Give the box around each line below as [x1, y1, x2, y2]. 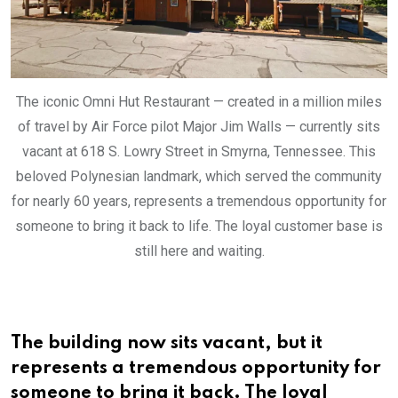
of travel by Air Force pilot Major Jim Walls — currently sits [18, 118, 380, 136]
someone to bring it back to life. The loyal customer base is [15, 218, 383, 235]
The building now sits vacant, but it [11, 335, 322, 354]
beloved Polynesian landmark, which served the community [16, 168, 382, 186]
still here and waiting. [133, 243, 265, 260]
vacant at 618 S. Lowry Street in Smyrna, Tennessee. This [22, 143, 376, 161]
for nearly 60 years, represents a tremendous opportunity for [12, 193, 386, 211]
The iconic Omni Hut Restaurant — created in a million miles [16, 93, 382, 111]
